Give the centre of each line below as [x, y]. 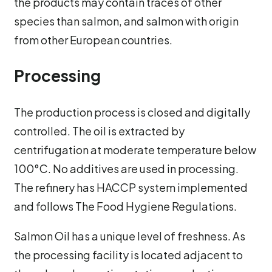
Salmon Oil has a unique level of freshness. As [130, 236]
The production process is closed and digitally [132, 112]
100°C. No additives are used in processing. [126, 168]
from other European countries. [93, 39]
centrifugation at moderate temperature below [135, 149]
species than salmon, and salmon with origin [126, 21]
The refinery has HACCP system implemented [131, 187]
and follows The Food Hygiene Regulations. [125, 206]
